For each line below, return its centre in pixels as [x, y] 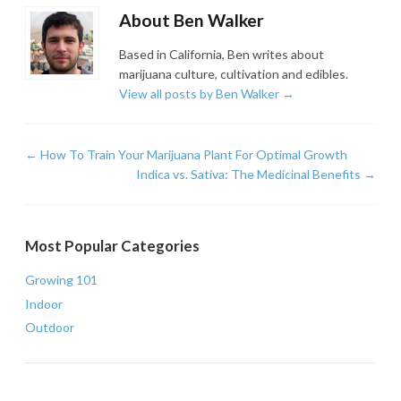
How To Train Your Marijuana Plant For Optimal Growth [192, 154]
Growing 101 [61, 280]
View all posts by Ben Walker [201, 93]
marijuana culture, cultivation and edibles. [234, 73]
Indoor [44, 303]
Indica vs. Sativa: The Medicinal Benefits [250, 174]
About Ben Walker [192, 20]
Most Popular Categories [112, 245]
